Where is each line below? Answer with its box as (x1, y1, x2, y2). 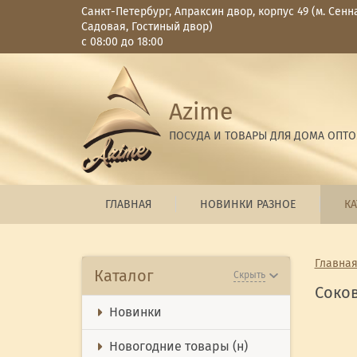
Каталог (94, 265, 154, 285)
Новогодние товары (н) (109, 338, 248, 354)
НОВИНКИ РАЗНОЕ (200, 197, 296, 211)
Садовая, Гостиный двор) (81, 20, 213, 33)
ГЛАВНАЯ (105, 197, 151, 211)
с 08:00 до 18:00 (81, 35, 163, 49)
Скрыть (233, 269, 265, 281)
